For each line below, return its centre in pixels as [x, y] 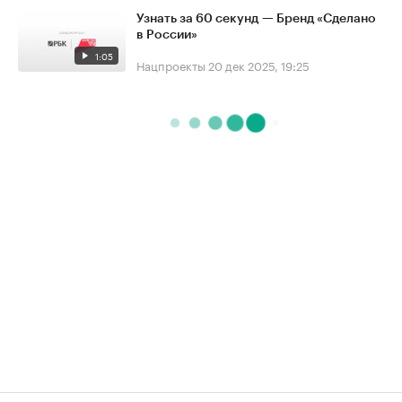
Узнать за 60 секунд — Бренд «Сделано [256, 19]
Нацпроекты [171, 65]
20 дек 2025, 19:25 [259, 65]
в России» [167, 35]
